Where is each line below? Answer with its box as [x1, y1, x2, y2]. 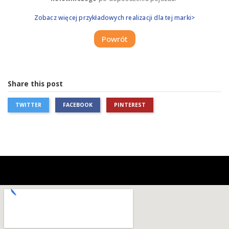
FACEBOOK [63, 101, 93, 109]
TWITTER [15, 101, 41, 109]
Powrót [101, 34, 128, 44]
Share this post [8, 79, 63, 89]
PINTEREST [114, 101, 146, 109]
